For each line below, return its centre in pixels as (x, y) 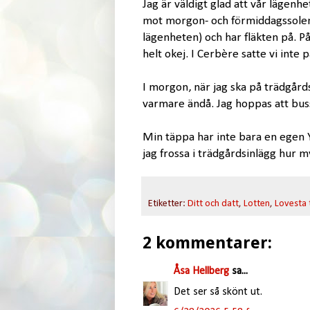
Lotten (256, 203)
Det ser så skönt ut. (218, 292)
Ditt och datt (213, 203)
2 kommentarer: (207, 243)
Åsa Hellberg (201, 271)
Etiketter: (167, 203)
